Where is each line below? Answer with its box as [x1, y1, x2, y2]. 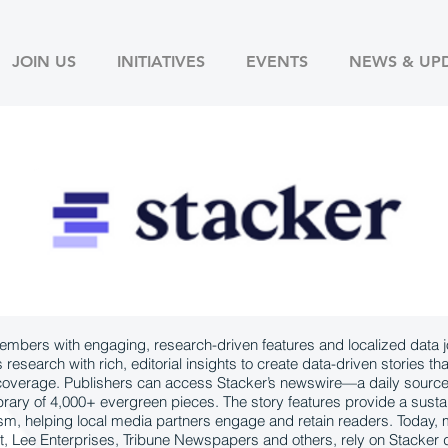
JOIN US [11, 52, 76, 71]
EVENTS [245, 52, 308, 71]
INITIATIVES [116, 52, 205, 71]
